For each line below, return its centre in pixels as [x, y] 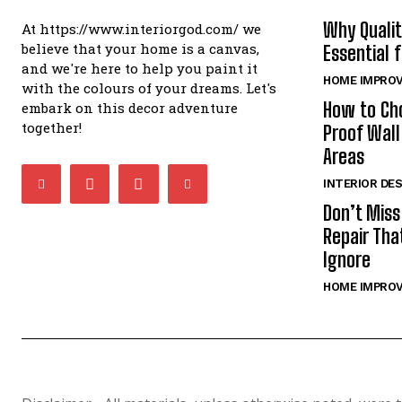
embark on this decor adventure [130, 108]
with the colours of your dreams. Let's [149, 88]
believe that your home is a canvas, [140, 48]
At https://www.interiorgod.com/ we [141, 29]
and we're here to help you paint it [140, 68]
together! [52, 127]
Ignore [347, 260]
